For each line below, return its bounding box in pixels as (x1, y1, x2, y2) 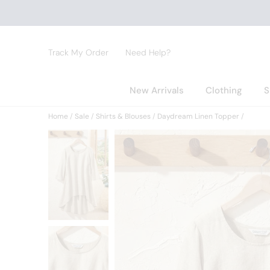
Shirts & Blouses (96, 111, 151, 121)
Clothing (205, 84, 242, 96)
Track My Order (48, 47, 108, 58)
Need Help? (125, 47, 171, 58)
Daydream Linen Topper (157, 111, 239, 121)
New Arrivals (129, 84, 184, 96)
